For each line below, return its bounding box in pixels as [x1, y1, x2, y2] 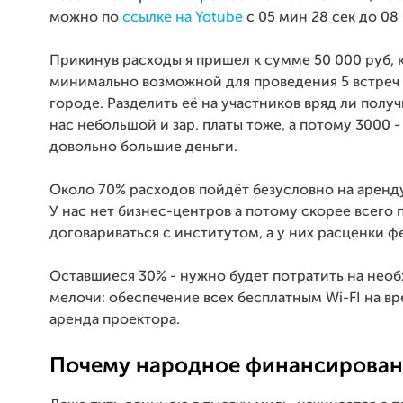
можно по [49, 10, 122, 25]
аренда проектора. [49, 312, 180, 327]
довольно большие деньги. [49, 139, 237, 155]
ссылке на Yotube [122, 10, 243, 25]
